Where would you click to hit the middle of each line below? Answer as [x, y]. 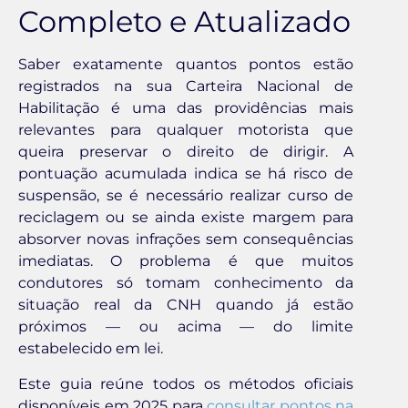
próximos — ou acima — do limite [186, 327]
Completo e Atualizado [184, 22]
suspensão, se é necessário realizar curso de [186, 196]
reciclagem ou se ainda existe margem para [186, 218]
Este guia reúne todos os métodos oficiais [186, 383]
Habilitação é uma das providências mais [186, 108]
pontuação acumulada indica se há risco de [186, 174]
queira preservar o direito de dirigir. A [186, 152]
